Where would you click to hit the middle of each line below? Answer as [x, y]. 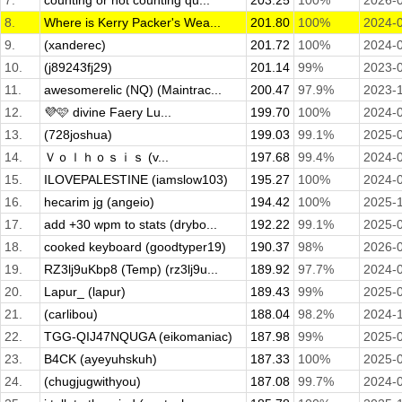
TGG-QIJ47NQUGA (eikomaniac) [138, 337]
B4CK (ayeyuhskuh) [100, 359]
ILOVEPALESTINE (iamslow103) [136, 180]
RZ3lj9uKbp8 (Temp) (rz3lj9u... [131, 270]
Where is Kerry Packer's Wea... [132, 23]
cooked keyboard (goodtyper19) [135, 247]
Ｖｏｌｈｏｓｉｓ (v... [106, 157]
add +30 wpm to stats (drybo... [131, 225]
